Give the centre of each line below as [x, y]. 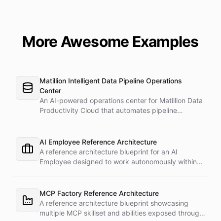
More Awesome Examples [110, 41]
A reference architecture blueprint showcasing [114, 203]
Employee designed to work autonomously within [118, 162]
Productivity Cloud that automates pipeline [108, 110]
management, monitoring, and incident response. [118, 120]
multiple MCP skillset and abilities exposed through [121, 213]
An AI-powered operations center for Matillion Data [121, 100]
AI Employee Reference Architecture [98, 142]
